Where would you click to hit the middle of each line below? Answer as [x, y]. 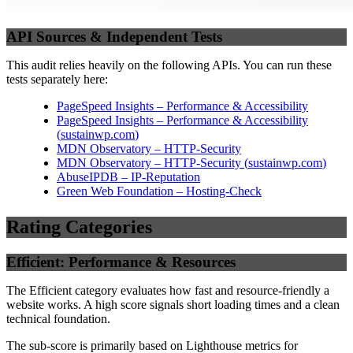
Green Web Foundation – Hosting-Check [159, 191]
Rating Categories [79, 227]
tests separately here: [57, 80]
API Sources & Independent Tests [114, 37]
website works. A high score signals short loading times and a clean [173, 304]
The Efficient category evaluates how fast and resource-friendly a [168, 290]
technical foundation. [58, 318]
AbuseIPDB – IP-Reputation [128, 177]
